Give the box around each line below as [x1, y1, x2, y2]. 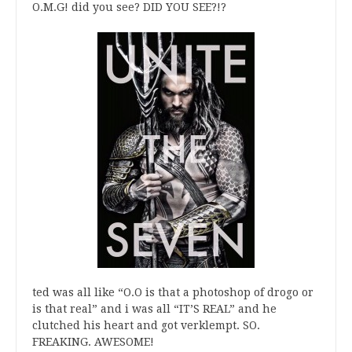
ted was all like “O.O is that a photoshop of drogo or [32, 286, 313, 299]
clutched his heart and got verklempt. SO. [32, 319, 260, 332]
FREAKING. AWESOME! [32, 335, 154, 348]
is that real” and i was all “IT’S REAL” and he [32, 302, 277, 315]
